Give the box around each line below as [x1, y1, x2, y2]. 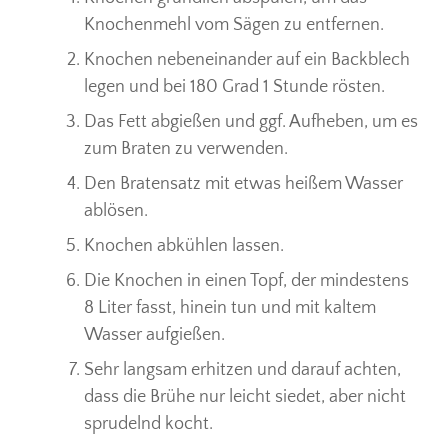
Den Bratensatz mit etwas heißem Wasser [84, 173, 403, 194]
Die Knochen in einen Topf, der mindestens [84, 270, 409, 291]
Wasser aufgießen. [84, 324, 225, 345]
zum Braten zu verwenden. [84, 138, 288, 159]
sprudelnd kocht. [84, 413, 213, 434]
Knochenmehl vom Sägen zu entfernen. [84, 14, 384, 35]
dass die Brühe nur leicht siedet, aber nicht [84, 386, 406, 407]
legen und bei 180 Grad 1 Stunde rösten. [84, 76, 385, 97]
